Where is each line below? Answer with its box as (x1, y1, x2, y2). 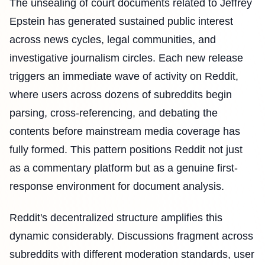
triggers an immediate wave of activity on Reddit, (9, 70, 238, 82)
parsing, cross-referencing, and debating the (9, 106, 218, 119)
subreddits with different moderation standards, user (9, 248, 254, 261)
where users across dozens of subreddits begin (9, 88, 232, 101)
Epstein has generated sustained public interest (9, 15, 233, 27)
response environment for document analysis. (9, 180, 224, 192)
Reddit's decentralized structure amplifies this (9, 212, 222, 224)
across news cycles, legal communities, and (9, 33, 216, 46)
